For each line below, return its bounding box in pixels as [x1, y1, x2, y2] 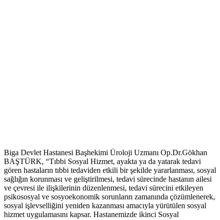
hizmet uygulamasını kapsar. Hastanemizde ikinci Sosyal [4, 210, 179, 219]
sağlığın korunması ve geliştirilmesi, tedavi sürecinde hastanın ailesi [4, 175, 212, 184]
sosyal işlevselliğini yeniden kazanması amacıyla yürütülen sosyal [4, 201, 206, 210]
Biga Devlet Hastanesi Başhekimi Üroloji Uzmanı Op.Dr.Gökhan [4, 148, 207, 157]
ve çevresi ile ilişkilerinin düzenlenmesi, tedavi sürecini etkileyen [4, 184, 203, 192]
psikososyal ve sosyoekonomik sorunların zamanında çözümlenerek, [4, 192, 215, 201]
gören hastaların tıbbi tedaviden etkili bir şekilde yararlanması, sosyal [4, 166, 216, 175]
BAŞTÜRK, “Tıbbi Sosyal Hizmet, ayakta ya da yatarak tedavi [4, 157, 201, 166]
